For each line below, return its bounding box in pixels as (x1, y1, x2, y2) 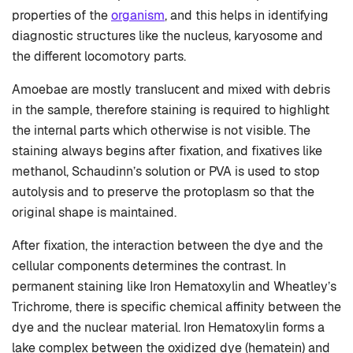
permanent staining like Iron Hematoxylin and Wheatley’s (12, 278, 336, 295)
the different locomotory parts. (12, 48, 186, 65)
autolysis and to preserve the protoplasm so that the (12, 184, 314, 201)
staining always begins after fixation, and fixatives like (12, 143, 322, 160)
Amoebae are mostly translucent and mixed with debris (12, 81, 330, 98)
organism (111, 7, 165, 24)
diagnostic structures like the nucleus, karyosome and (12, 28, 323, 45)
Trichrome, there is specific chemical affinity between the (12, 299, 341, 316)
